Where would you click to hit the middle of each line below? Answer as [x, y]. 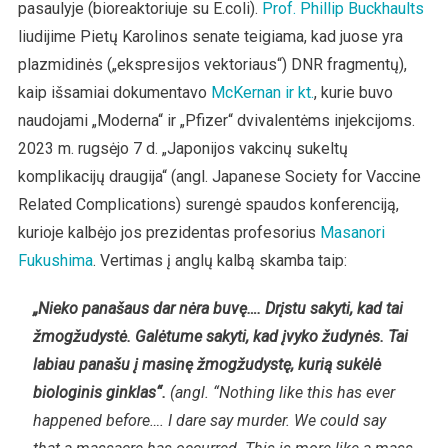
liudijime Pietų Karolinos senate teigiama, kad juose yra [210, 36]
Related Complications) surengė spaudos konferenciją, [208, 204]
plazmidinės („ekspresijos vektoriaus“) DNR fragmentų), [212, 64]
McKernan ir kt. [262, 92]
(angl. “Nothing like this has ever [280, 392]
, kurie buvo [353, 92]
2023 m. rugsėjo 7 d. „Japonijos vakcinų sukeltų [182, 148]
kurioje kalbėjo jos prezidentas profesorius [168, 232]
